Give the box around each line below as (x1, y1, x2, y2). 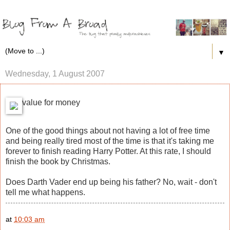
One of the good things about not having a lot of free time (6, 126, 210, 136)
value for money (22, 98, 80, 107)
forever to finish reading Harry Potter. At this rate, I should (6, 147, 211, 156)
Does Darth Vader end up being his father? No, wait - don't (6, 178, 217, 187)
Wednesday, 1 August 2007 (5, 69, 105, 78)
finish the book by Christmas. (6, 157, 110, 166)
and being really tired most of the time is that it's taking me (6, 137, 214, 146)
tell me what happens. (6, 188, 85, 197)
